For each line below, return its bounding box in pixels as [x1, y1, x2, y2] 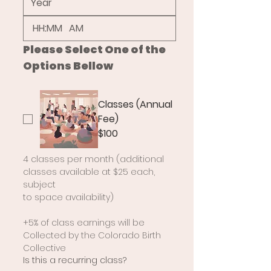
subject [23, 178, 56, 191]
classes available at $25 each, [23, 165, 155, 178]
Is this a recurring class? [23, 253, 126, 266]
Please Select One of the [23, 41, 166, 57]
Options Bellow [23, 57, 113, 73]
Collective [23, 241, 66, 254]
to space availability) [23, 191, 114, 203]
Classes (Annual [98, 97, 172, 111]
